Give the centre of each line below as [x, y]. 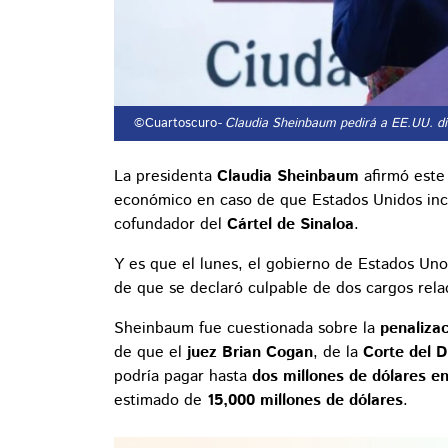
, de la [338, 353]
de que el [150, 353]
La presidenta [163, 177]
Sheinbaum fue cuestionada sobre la [247, 329]
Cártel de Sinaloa [290, 225]
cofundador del [170, 225]
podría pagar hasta [183, 377]
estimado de [160, 401]
